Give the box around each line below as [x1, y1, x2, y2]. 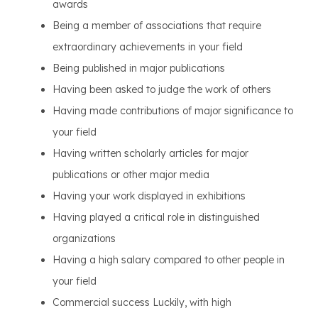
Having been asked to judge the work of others [53, 83, 271, 96]
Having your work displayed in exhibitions [53, 190, 246, 202]
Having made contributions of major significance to [53, 104, 293, 117]
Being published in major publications [53, 62, 225, 75]
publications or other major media [53, 168, 209, 181]
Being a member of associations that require [53, 19, 261, 32]
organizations [53, 232, 116, 245]
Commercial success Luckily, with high [53, 296, 231, 309]
